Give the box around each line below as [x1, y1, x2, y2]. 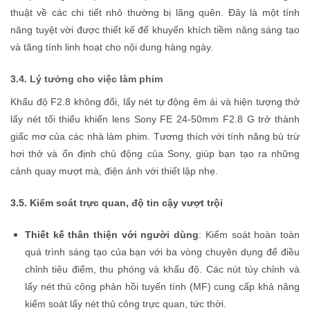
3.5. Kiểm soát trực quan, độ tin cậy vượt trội [10, 197, 223, 208]
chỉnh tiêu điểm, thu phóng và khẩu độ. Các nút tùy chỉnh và [24, 263, 300, 275]
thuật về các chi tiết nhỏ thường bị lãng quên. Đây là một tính [10, 7, 300, 19]
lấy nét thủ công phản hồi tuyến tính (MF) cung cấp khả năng [24, 280, 300, 292]
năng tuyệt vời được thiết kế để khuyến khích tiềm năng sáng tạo [10, 24, 300, 36]
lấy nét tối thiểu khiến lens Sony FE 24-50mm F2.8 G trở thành [10, 113, 300, 125]
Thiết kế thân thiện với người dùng [24, 228, 199, 240]
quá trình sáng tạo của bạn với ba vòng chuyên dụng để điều [24, 246, 300, 257]
